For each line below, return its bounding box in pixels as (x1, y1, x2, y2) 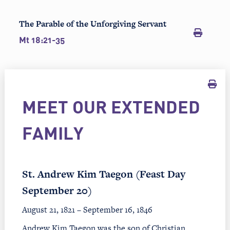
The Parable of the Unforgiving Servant (18, 18, 166, 30)
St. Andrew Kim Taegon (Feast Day (22, 166, 185, 181)
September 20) (22, 183, 92, 198)
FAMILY (22, 126, 84, 144)
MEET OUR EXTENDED (22, 100, 200, 118)
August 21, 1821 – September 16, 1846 (22, 204, 152, 216)
